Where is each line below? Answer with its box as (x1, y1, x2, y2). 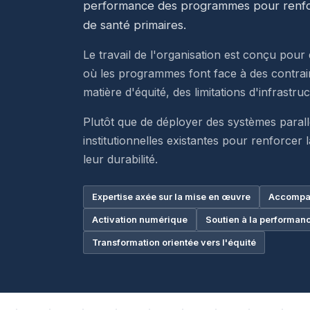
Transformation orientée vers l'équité (92, 237, 256, 248)
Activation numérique (92, 215, 188, 225)
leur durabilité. (83, 152, 158, 166)
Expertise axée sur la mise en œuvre (92, 192, 250, 202)
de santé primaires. (83, 18, 186, 32)
